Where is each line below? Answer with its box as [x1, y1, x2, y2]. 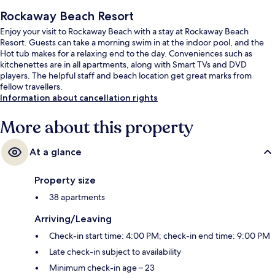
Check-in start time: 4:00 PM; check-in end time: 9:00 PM [49, 230, 270, 242]
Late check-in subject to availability [49, 246, 181, 258]
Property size [34, 174, 96, 187]
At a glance [29, 146, 82, 158]
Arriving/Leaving [34, 213, 112, 225]
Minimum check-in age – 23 [49, 262, 155, 274]
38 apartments [49, 192, 105, 203]
